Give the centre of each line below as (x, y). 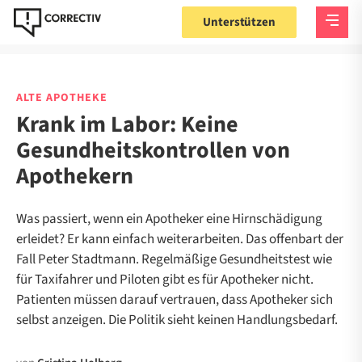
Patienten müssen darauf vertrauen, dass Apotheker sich (175, 300)
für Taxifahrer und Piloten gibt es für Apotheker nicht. (165, 280)
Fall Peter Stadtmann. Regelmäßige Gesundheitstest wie (174, 259)
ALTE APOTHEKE (62, 98)
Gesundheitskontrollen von (153, 150)
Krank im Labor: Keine (127, 124)
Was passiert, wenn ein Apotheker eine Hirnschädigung (169, 219)
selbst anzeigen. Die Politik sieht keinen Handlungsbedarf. (177, 320)
